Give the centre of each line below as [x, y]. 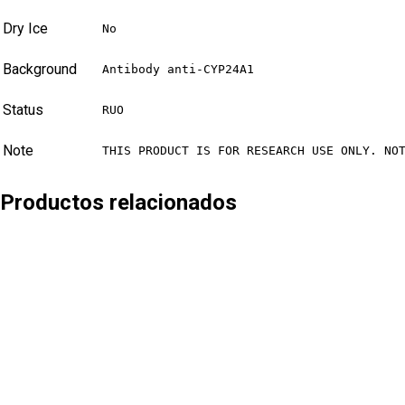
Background [40, 70]
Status [23, 110]
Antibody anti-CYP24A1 [178, 70]
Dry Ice [25, 29]
